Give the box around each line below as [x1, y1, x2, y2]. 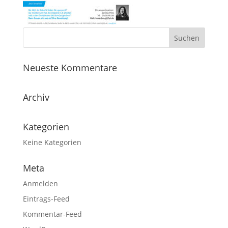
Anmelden [22, 179, 58, 188]
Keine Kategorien [22, 137, 81, 147]
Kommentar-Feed [22, 209, 82, 219]
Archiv [22, 91, 49, 103]
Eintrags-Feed [22, 194, 70, 204]
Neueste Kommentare [22, 62, 117, 74]
